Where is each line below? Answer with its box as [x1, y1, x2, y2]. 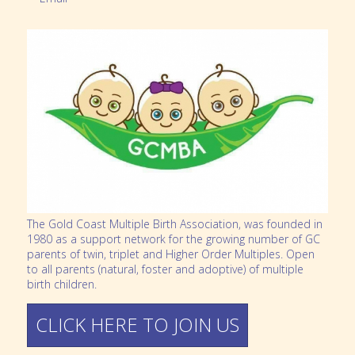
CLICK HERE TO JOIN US [35, 311, 239, 338]
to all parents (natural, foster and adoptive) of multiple [26, 261, 303, 277]
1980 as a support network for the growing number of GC [26, 231, 320, 246]
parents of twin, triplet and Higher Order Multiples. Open [26, 246, 315, 261]
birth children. [26, 276, 97, 292]
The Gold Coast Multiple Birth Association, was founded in [26, 216, 323, 231]
